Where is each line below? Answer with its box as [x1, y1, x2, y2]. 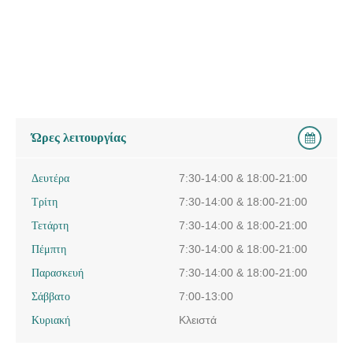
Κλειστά [179, 313, 217, 326]
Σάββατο [32, 289, 70, 303]
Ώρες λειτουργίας [32, 129, 126, 145]
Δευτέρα [32, 171, 69, 184]
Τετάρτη [32, 218, 69, 232]
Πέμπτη [32, 242, 66, 255]
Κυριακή [32, 313, 70, 326]
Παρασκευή [32, 266, 84, 279]
